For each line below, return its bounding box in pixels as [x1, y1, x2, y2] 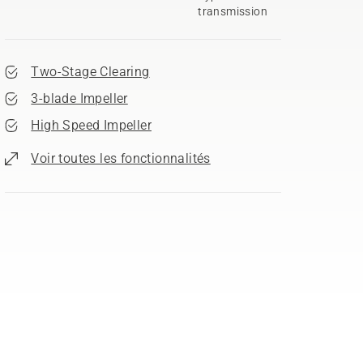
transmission [198, 5, 268, 18]
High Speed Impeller [31, 117, 152, 133]
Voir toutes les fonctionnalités [31, 151, 211, 166]
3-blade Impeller [31, 91, 128, 106]
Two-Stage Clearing [31, 64, 150, 79]
